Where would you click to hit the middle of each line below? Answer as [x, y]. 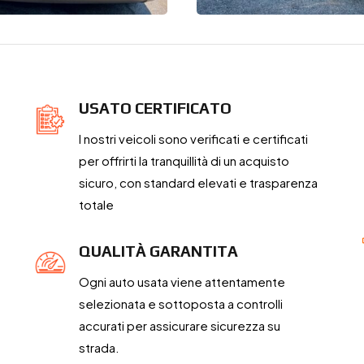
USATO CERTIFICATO [156, 108]
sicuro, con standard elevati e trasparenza [199, 183]
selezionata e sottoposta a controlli [181, 304]
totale [97, 205]
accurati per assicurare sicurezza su [180, 326]
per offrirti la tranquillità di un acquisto [184, 161]
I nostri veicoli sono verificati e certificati [194, 139]
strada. [100, 348]
